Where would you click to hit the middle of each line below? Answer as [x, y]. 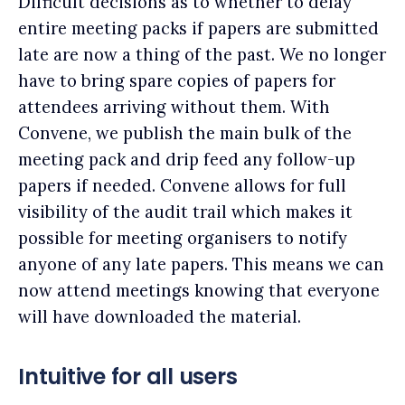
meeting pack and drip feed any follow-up [187, 160]
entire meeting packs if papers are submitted [198, 29]
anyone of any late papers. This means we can [201, 265]
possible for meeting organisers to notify [183, 239]
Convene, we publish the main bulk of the [185, 134]
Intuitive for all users [128, 377]
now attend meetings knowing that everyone [199, 291]
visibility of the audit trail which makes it [185, 212]
